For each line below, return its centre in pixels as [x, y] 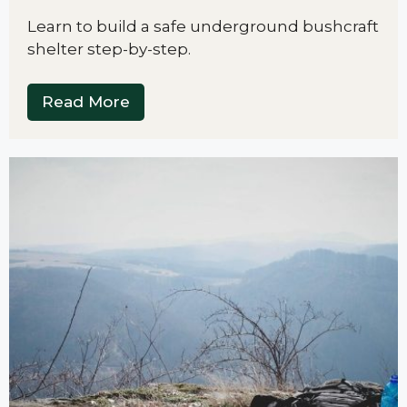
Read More [86, 102]
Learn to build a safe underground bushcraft [203, 26]
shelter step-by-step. [109, 49]
